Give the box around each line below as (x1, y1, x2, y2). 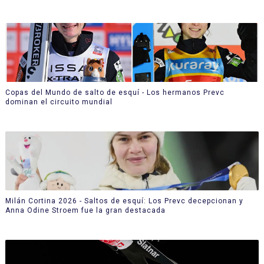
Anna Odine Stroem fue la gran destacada (5, 206, 166, 214)
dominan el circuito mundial (5, 97, 113, 106)
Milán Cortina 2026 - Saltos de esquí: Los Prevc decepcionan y (5, 196, 243, 205)
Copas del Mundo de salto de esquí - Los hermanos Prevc (5, 88, 225, 97)
